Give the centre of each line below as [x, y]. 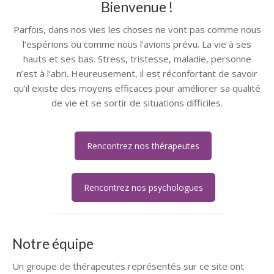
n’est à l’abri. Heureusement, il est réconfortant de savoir [137, 73]
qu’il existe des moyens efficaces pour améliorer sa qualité [137, 88]
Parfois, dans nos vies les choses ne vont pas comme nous [137, 29]
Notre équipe [53, 244]
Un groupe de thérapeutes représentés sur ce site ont [128, 266]
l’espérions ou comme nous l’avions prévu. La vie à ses [137, 44]
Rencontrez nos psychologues [143, 188]
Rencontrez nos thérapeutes [143, 146]
